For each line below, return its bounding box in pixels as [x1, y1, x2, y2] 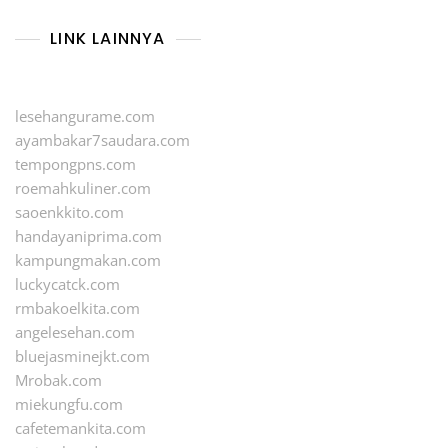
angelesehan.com [15, 322, 135, 343]
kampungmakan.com [15, 250, 161, 271]
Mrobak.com [15, 370, 102, 391]
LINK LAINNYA [50, 27, 166, 51]
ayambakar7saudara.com [15, 130, 190, 151]
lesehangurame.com [15, 106, 155, 127]
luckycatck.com [15, 274, 120, 295]
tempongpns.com [15, 154, 136, 175]
